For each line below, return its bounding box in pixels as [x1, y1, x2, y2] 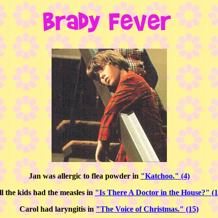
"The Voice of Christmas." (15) [96, 205, 199, 213]
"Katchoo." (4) [140, 172, 190, 180]
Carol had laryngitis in [19, 205, 96, 213]
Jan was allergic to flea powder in [28, 172, 141, 180]
